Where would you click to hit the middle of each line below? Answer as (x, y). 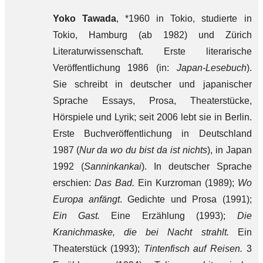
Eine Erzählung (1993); (168, 216)
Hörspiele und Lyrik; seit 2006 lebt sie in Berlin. (152, 117)
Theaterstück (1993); (98, 249)
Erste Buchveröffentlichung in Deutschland (152, 134)
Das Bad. (114, 183)
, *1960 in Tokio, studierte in (184, 18)
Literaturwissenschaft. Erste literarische (152, 51)
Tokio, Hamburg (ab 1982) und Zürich (152, 35)
